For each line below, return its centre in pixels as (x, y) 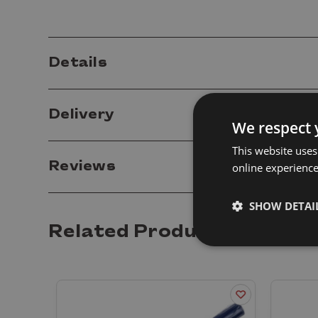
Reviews (84, 167)
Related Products (139, 232)
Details (78, 63)
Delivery (81, 115)
